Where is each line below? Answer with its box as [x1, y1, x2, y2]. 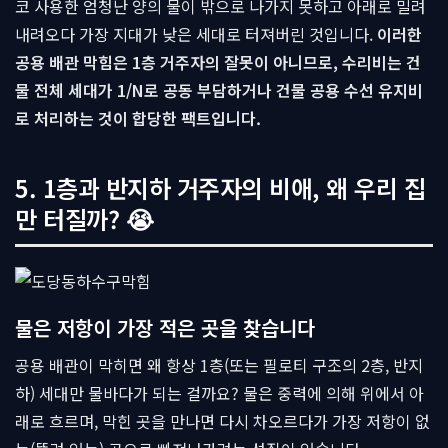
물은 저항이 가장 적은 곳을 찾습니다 [15, 313, 315, 342]
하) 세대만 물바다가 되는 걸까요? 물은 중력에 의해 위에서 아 [15, 381, 424, 405]
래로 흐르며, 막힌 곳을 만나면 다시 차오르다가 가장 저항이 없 [15, 409, 430, 433]
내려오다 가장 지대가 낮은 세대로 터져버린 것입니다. [15, 22, 377, 46]
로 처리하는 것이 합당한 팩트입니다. [15, 106, 261, 130]
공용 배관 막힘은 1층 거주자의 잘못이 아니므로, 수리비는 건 [15, 50, 421, 74]
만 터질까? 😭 [15, 201, 153, 236]
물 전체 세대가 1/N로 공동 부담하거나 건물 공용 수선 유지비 [15, 78, 423, 102]
